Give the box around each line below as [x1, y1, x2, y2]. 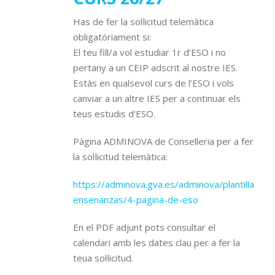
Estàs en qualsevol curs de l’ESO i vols [73, 77, 234, 89]
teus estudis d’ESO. [73, 107, 155, 120]
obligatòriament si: [73, 31, 151, 43]
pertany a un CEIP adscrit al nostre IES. [73, 61, 238, 74]
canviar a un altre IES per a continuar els [73, 92, 241, 104]
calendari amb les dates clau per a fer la [73, 236, 240, 249]
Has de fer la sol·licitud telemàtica [73, 15, 214, 28]
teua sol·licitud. [73, 252, 133, 264]
